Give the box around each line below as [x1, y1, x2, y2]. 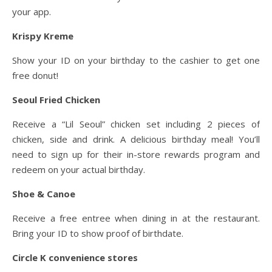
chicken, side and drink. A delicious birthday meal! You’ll [12, 132, 260, 145]
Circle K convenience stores [12, 251, 138, 263]
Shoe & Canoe [12, 187, 75, 200]
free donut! [12, 69, 58, 81]
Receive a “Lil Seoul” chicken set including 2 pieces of [12, 117, 260, 130]
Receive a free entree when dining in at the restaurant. [12, 211, 260, 224]
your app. [12, 5, 51, 18]
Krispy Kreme [12, 29, 73, 42]
